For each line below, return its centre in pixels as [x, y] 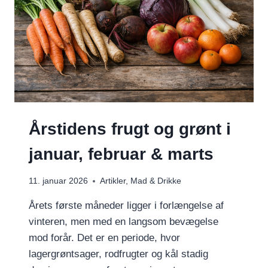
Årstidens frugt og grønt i [130, 129]
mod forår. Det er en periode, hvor [104, 238]
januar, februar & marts [121, 154]
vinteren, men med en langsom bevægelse [124, 222]
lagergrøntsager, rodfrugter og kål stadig [118, 254]
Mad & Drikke [156, 181]
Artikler [113, 181]
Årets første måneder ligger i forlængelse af [126, 206]
